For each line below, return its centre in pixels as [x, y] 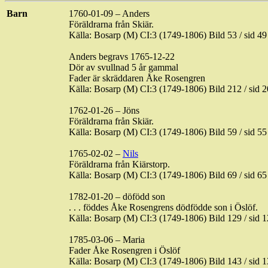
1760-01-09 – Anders [109, 13]
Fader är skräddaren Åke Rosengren [137, 78]
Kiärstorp [150, 164]
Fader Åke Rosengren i [114, 250]
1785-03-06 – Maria [107, 240]
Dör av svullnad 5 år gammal [124, 67]
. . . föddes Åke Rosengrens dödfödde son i [152, 207]
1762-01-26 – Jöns [104, 110]
